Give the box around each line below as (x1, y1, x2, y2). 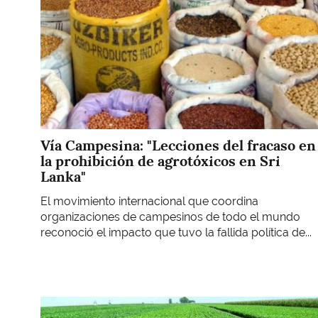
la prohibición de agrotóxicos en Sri (40, 152, 280, 171)
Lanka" (40, 168, 86, 187)
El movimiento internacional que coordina (40, 194, 258, 208)
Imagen (40, 297, 79, 311)
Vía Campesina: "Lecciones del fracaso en (40, 136, 316, 155)
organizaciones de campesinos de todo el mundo (40, 209, 300, 224)
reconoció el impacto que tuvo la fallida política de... (40, 225, 312, 239)
